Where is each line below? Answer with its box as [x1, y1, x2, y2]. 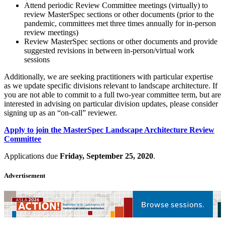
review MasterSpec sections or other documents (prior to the [24, 10, 214, 19]
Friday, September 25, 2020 [60, 151, 153, 160]
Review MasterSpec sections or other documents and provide [24, 37, 217, 46]
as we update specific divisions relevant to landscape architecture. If [4, 81, 217, 90]
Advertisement [4, 171, 45, 179]
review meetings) [24, 28, 78, 37]
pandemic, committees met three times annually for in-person [24, 19, 216, 28]
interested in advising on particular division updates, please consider [4, 99, 218, 108]
